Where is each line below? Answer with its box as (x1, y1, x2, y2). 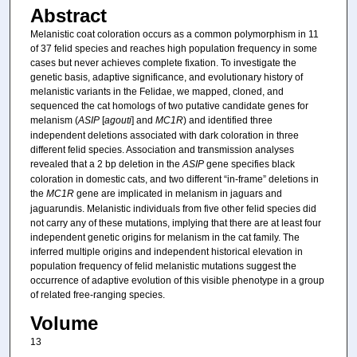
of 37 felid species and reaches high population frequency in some (29, 43, 317, 55)
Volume (29, 312, 98, 334)
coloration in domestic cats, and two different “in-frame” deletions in (29, 174, 319, 186)
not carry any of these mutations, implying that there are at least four (29, 218, 321, 229)
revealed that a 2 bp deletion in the (29, 159, 182, 171)
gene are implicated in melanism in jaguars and (73, 188, 282, 200)
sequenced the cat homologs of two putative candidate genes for (29, 100, 308, 112)
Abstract (29, 5, 107, 27)
